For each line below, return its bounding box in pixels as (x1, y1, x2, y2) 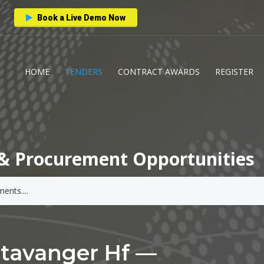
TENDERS (65, 66, 103, 77)
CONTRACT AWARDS (118, 66, 200, 77)
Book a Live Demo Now (35, 13, 126, 22)
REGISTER (215, 66, 253, 77)
